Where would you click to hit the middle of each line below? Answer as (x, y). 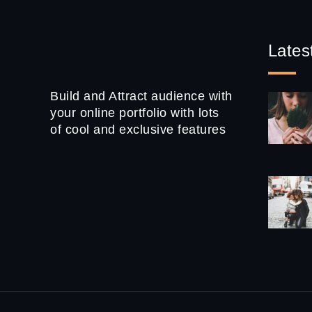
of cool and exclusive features (138, 130)
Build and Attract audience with (141, 96)
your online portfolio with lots (135, 113)
